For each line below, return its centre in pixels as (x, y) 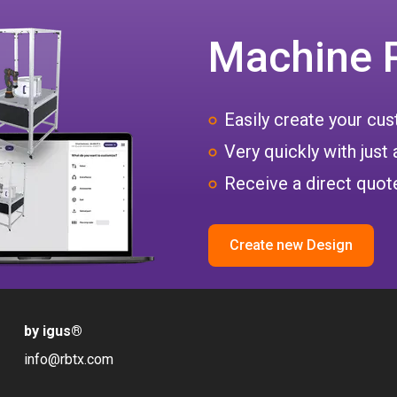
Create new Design (291, 245)
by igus (47, 331)
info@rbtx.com (68, 359)
